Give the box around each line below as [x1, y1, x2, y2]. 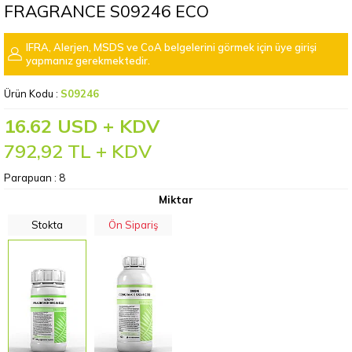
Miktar [159, 193, 193, 206]
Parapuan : [4, 171, 59, 184]
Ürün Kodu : [4, 87, 60, 100]
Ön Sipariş [108, 218, 158, 231]
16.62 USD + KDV [4, 114, 159, 137]
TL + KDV [63, 139, 152, 163]
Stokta [31, 218, 63, 231]
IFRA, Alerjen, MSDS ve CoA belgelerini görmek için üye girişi [26, 41, 317, 53]
